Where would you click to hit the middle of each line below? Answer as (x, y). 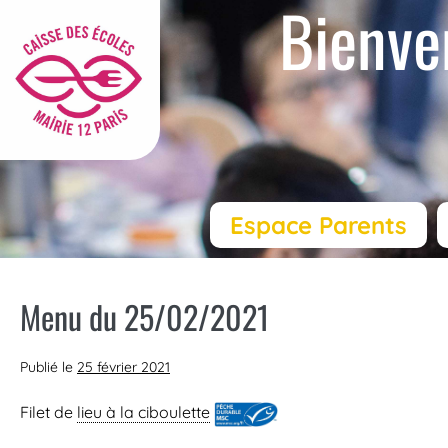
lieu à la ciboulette (143, 412)
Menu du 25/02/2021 (144, 317)
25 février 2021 (123, 367)
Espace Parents (318, 225)
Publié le (46, 367)
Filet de (48, 412)
